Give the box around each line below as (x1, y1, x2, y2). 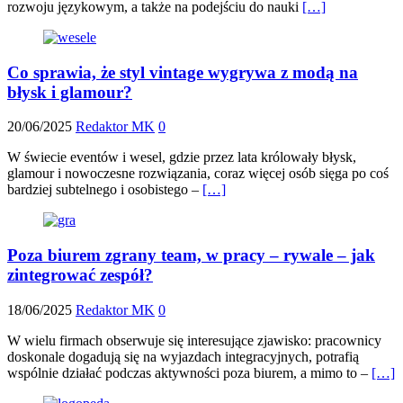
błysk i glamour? (7, 82, 132, 102)
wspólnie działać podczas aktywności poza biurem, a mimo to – (7, 364, 372, 381)
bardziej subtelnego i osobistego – (7, 182, 202, 198)
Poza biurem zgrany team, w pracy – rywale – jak (7, 246, 375, 264)
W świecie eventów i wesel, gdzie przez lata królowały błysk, (7, 149, 356, 166)
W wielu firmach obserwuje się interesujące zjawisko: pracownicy (7, 332, 381, 348)
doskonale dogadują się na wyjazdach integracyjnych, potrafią (7, 348, 359, 364)
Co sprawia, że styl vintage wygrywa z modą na (7, 62, 358, 82)
